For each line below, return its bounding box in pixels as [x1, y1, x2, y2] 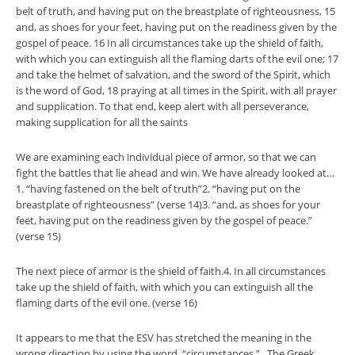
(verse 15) [16, 229, 61, 243]
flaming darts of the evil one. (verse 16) [16, 296, 197, 310]
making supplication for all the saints [16, 115, 188, 129]
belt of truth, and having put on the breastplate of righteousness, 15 [16, 4, 335, 18]
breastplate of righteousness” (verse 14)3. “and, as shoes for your [16, 197, 320, 212]
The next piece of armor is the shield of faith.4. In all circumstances [16, 264, 326, 278]
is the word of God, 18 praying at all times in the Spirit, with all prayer [16, 83, 337, 97]
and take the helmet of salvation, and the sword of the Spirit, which [16, 67, 330, 82]
